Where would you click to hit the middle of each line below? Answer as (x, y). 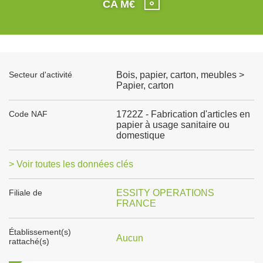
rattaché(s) (29, 241)
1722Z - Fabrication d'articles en (183, 114)
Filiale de (26, 193)
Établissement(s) (40, 232)
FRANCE (136, 203)
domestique (140, 135)
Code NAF (28, 114)
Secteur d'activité (41, 75)
